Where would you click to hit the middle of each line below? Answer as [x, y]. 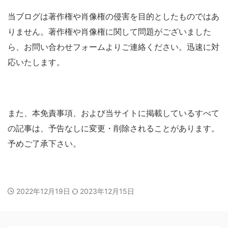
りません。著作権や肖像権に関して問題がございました [109, 32]
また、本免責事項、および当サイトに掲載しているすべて [113, 113]
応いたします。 [36, 62]
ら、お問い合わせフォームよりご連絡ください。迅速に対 [113, 47]
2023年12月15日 [107, 191]
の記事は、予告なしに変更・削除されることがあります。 [113, 128]
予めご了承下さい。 [44, 144]
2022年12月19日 [44, 191]
